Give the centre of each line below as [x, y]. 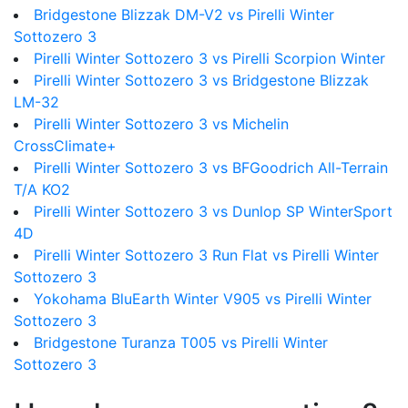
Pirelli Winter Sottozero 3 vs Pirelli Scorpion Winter [209, 58]
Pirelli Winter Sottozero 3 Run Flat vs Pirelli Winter [206, 255]
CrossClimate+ [65, 146]
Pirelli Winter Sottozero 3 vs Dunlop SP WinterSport [213, 211]
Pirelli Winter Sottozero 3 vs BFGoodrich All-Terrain [211, 168]
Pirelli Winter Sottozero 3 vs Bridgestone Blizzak [201, 80]
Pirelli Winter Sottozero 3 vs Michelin [161, 124]
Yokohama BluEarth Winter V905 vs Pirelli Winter [203, 299]
